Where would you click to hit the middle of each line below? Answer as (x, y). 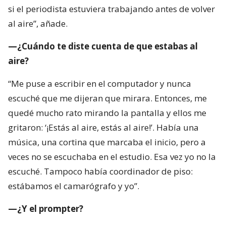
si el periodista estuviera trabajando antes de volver (111, 9)
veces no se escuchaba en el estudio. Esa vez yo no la (112, 157)
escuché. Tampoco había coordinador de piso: (100, 172)
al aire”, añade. (38, 24)
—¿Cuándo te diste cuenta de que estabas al (103, 46)
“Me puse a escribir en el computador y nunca (100, 84)
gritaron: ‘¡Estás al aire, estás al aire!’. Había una (103, 128)
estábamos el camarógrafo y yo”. (74, 186)
